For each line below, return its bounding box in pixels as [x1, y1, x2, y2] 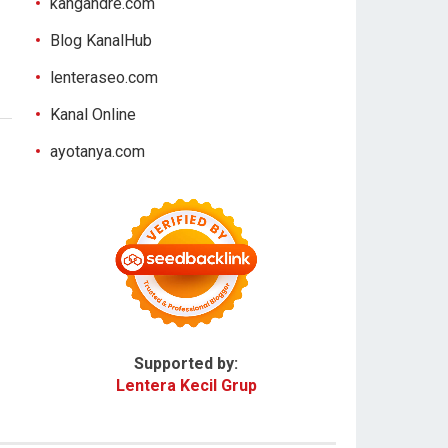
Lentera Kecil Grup [115, 376, 257, 395]
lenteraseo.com [50, 68, 158, 87]
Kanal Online [50, 105, 136, 124]
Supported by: [134, 354, 238, 373]
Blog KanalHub [50, 31, 152, 50]
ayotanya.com [50, 142, 145, 161]
